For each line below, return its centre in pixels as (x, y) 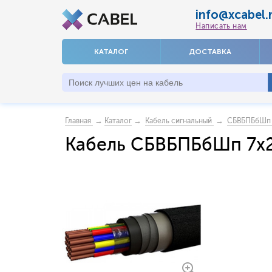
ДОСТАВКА (210, 52)
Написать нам (221, 26)
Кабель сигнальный (178, 121)
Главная (78, 121)
